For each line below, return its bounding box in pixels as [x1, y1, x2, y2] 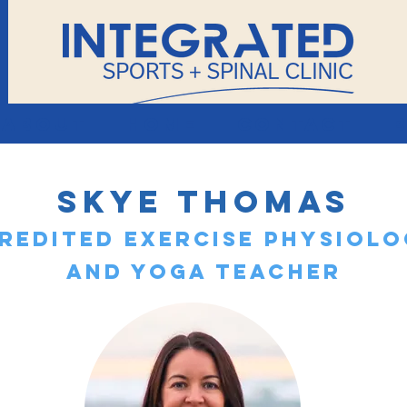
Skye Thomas [56, 182, 351, 221]
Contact [236, 113, 353, 135]
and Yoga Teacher [65, 259, 342, 284]
